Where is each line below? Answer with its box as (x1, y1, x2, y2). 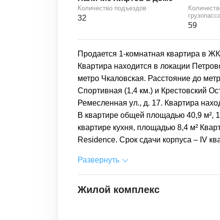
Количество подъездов (78, 4, 146, 12)
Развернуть (78, 156, 119, 164)
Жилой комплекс (78, 184, 160, 195)
